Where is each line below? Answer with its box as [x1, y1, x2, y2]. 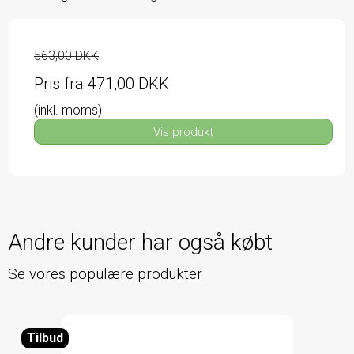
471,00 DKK [88, 74, 169, 94]
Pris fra [34, 74, 88, 94]
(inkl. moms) [34, 103, 102, 119]
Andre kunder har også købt [8, 229, 273, 256]
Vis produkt [153, 124, 213, 139]
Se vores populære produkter [8, 265, 202, 284]
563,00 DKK [34, 48, 99, 64]
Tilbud [27, 330, 63, 345]
